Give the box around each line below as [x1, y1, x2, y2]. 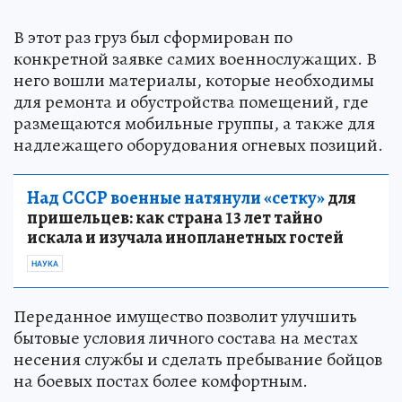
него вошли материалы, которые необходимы [13, 67, 374, 92]
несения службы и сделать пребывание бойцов [13, 346, 382, 371]
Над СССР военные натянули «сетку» [27, 185, 325, 210]
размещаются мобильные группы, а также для [13, 110, 375, 135]
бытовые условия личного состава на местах [13, 325, 358, 350]
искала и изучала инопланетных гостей [27, 224, 344, 249]
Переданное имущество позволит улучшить [13, 303, 357, 328]
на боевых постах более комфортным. [13, 368, 308, 393]
